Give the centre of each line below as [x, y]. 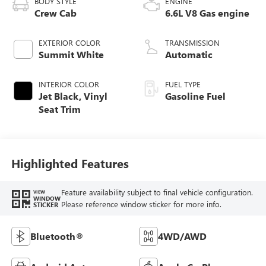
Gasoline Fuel [195, 96]
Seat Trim [59, 109]
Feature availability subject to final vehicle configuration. [157, 192]
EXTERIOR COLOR [69, 42]
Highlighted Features [70, 163]
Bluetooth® [57, 236]
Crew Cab [55, 12]
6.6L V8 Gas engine [207, 12]
